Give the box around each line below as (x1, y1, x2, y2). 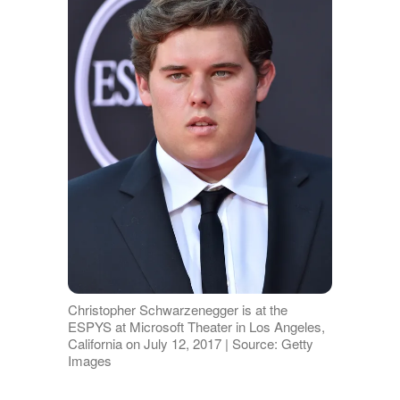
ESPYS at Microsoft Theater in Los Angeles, (67, 316, 325, 336)
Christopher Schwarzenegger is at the (67, 299, 287, 319)
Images (67, 350, 112, 370)
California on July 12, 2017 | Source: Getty (67, 333, 313, 353)
